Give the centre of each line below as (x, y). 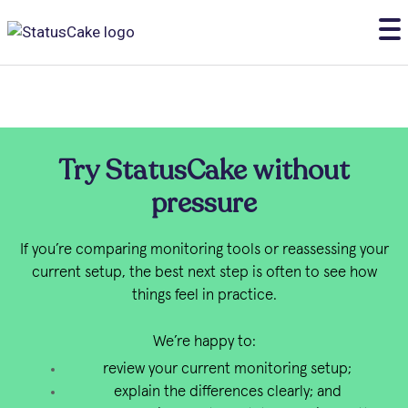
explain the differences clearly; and (227, 392)
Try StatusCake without (204, 171)
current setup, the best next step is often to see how (204, 273)
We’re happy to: (204, 342)
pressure (204, 204)
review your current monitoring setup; (227, 369)
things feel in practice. (204, 296)
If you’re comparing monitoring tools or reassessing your (204, 250)
